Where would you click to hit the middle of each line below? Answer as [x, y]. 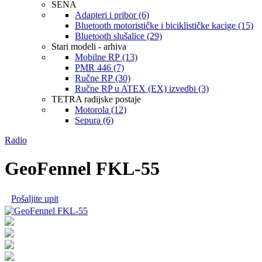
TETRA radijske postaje [96, 99]
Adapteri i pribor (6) [112, 15]
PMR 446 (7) [99, 67]
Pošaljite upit [35, 199]
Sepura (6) [94, 120]
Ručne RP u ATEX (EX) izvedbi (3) [142, 88]
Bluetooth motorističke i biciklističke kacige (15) [164, 25]
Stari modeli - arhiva [89, 46]
